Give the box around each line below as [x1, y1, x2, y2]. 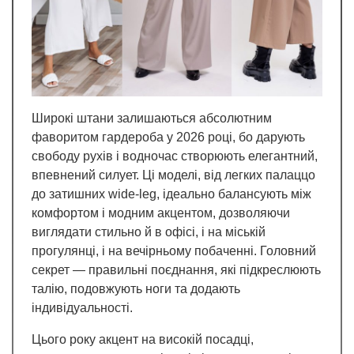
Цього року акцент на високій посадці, [32, 333, 254, 347]
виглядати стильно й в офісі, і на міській [32, 225, 265, 239]
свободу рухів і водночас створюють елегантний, [32, 149, 318, 164]
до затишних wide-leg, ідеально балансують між [32, 187, 311, 201]
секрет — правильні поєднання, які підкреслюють [32, 263, 321, 277]
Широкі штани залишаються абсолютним [32, 111, 272, 126]
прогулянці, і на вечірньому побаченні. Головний [32, 244, 316, 258]
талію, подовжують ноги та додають [32, 282, 240, 296]
